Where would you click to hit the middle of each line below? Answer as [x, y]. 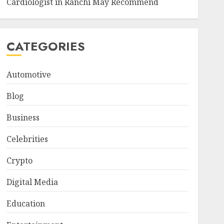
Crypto [19, 160]
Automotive [28, 74]
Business [23, 117]
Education [25, 203]
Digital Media [32, 182]
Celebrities [27, 139]
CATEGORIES [45, 46]
